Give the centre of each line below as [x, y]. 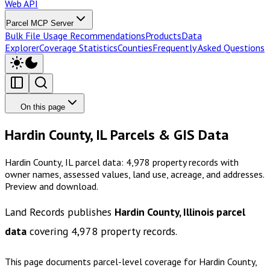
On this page [43, 107]
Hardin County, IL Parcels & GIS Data [117, 134]
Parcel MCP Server [40, 23]
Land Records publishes [60, 212]
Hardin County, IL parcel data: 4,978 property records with [122, 162]
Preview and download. [52, 186]
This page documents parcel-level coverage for [102, 262]
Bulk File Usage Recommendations [75, 35]
